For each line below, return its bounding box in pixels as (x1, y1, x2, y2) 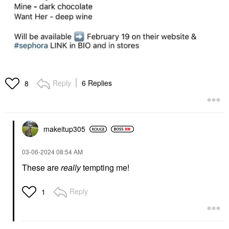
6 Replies (82, 78, 112, 88)
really (61, 162, 81, 174)
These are (22, 162, 61, 174)
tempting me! (81, 162, 131, 174)
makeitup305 (43, 124, 85, 134)
